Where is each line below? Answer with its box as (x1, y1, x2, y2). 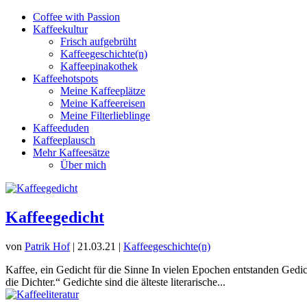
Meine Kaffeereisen (60, 97, 145, 109)
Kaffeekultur (33, 23, 88, 35)
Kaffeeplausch (33, 134, 95, 146)
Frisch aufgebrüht (60, 36, 136, 47)
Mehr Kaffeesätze (33, 147, 110, 158)
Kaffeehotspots (33, 73, 98, 84)
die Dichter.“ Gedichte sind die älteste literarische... (5, 275, 225, 288)
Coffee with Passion (33, 11, 120, 23)
